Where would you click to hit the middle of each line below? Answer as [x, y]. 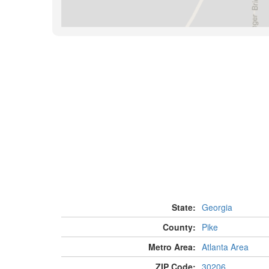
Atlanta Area [225, 247]
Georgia [217, 207]
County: [179, 227]
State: [183, 207]
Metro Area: [172, 247]
